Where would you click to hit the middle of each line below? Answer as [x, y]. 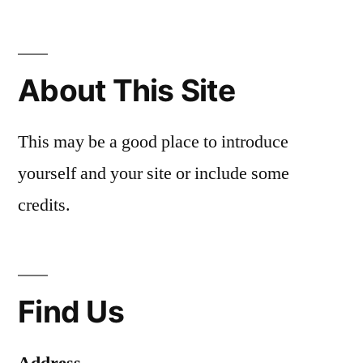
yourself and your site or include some [154, 174]
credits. [44, 205]
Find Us [71, 312]
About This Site [126, 91]
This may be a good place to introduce [153, 142]
